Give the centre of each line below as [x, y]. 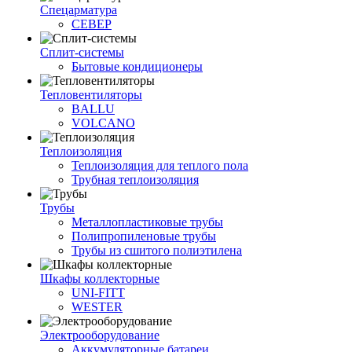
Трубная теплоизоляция [135, 180]
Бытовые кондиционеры [137, 66]
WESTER [97, 307]
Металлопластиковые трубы [147, 222]
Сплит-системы [82, 52]
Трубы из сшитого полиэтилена [157, 250]
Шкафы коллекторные [100, 279]
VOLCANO [103, 123]
